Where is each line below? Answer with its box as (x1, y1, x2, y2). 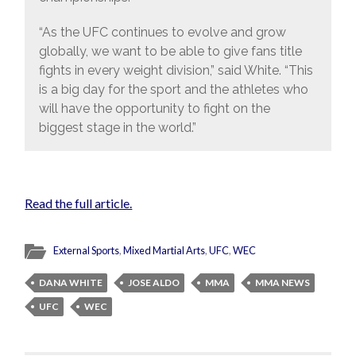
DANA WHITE (39, 277, 103, 289)
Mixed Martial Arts (123, 244, 206, 257)
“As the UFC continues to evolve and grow (38, 24, 286, 40)
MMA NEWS (255, 277, 311, 289)
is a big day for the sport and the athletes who (38, 81, 308, 97)
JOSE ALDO (128, 277, 180, 289)
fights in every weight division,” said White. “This (38, 62, 313, 78)
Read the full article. (25, 195, 133, 211)
